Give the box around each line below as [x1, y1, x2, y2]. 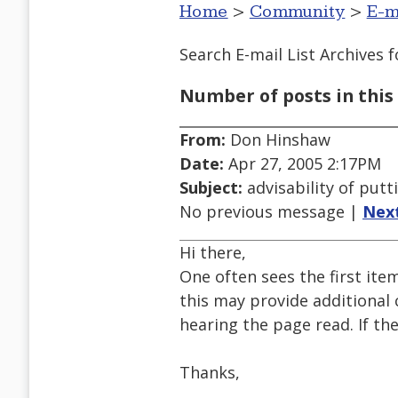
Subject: [179, 177, 243, 199]
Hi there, [179, 242, 246, 264]
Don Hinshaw [226, 129, 330, 151]
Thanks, [179, 362, 240, 384]
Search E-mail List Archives [179, 43, 384, 65]
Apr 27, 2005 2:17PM [224, 153, 381, 175]
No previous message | [179, 201, 362, 223]
